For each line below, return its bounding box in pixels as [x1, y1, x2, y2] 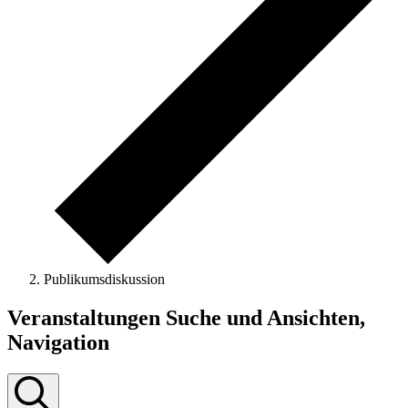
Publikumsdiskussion [44, 271, 165, 288]
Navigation [7, 331, 109, 355]
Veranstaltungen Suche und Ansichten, [7, 306, 365, 331]
